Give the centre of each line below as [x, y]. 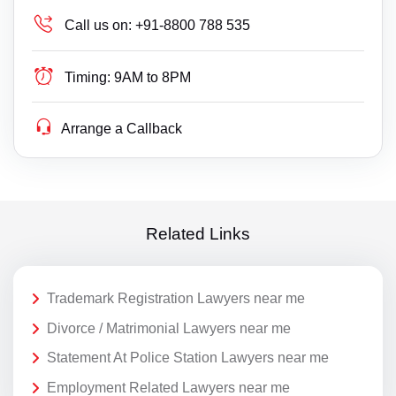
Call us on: [99, 26]
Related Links [198, 233]
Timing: [88, 78]
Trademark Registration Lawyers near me [176, 299]
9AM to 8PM [153, 78]
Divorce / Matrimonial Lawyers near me [169, 328]
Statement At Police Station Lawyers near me [188, 358]
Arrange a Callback [122, 129]
